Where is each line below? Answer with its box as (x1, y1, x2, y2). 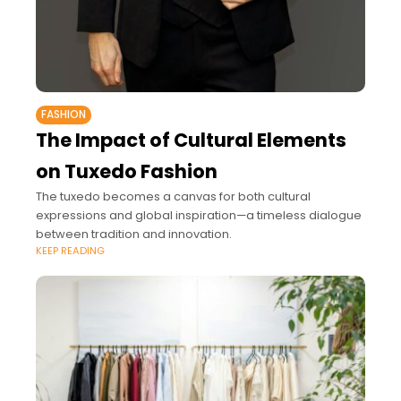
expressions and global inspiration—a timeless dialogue (36, 207, 362, 225)
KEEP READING (36, 243, 105, 259)
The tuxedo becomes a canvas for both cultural (36, 188, 311, 206)
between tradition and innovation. (36, 226, 232, 243)
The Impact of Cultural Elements (36, 127, 346, 154)
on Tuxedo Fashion (36, 158, 218, 185)
